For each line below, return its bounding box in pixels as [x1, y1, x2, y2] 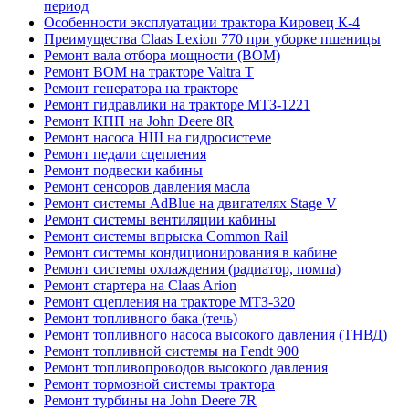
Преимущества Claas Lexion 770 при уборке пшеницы [44, 30, 381, 47]
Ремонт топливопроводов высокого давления [44, 359, 328, 375]
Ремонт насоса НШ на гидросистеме [44, 129, 271, 145]
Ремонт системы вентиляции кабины [44, 211, 276, 227]
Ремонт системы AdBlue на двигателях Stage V [44, 194, 337, 211]
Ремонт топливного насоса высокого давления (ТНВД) [44, 326, 387, 342]
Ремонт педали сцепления [44, 145, 206, 162]
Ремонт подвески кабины [44, 162, 203, 178]
